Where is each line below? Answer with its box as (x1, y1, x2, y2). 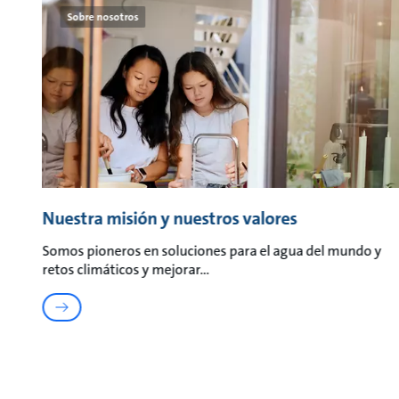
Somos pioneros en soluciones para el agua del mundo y (42, 240, 382, 260)
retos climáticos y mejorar (42, 259, 200, 279)
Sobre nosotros (67, 9, 139, 24)
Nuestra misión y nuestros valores (42, 206, 297, 230)
